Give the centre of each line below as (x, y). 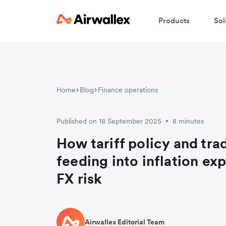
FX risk (79, 179)
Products (174, 20)
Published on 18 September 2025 (109, 121)
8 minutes (188, 121)
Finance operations (128, 90)
